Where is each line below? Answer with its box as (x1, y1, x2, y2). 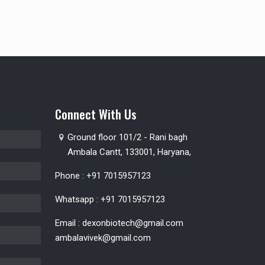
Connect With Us (55, 104, 137, 123)
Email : (55, 217, 83, 228)
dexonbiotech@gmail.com (82, 217, 184, 228)
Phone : (55, 170, 87, 181)
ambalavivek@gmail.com (55, 232, 151, 243)
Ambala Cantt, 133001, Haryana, (67, 146, 192, 157)
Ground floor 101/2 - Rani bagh (67, 131, 188, 143)
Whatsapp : (55, 193, 101, 205)
